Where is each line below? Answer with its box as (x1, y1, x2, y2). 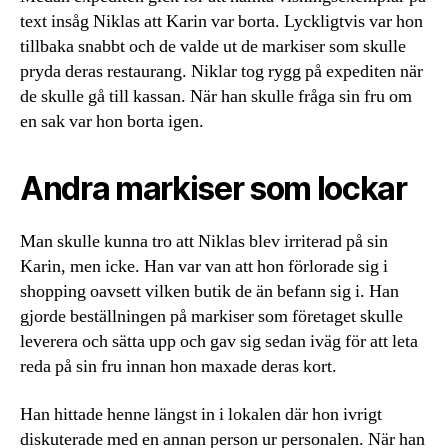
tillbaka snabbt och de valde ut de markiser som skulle (20, 35, 406, 59)
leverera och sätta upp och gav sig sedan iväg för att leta (20, 330, 418, 354)
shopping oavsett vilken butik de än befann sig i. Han (20, 280, 399, 304)
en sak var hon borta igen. (20, 110, 204, 134)
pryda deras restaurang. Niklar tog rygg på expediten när (20, 60, 423, 84)
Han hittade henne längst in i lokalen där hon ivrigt (20, 402, 382, 426)
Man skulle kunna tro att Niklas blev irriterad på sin (20, 230, 388, 254)
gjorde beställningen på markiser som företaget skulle (20, 305, 403, 329)
